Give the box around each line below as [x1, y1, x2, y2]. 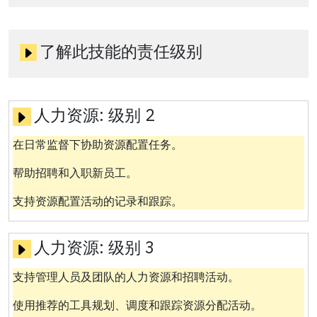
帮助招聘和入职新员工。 [12, 165, 137, 180]
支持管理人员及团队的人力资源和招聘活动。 [12, 269, 239, 284]
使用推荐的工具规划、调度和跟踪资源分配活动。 [12, 297, 262, 312]
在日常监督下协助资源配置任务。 [12, 137, 183, 151]
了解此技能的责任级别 [40, 40, 203, 62]
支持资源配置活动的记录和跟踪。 [12, 193, 183, 208]
